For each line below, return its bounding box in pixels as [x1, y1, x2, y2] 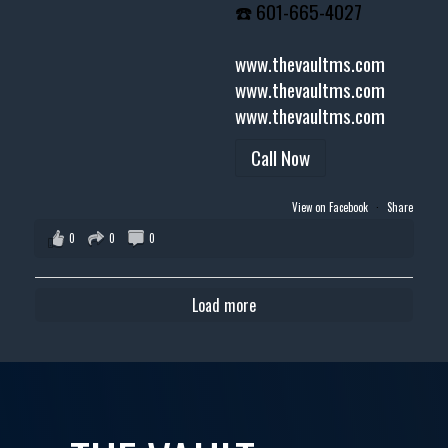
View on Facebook [292, 199, 371, 216]
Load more [192, 293, 256, 318]
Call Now [251, 143, 311, 173]
